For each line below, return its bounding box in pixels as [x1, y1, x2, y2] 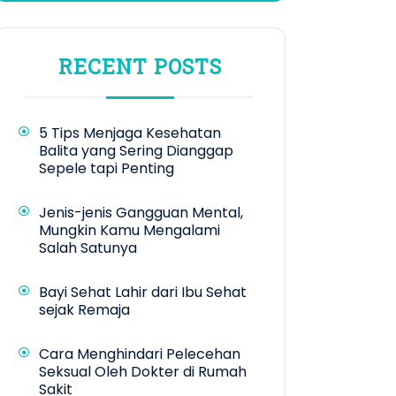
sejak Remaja [39, 300, 130, 321]
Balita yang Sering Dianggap [39, 141, 233, 162]
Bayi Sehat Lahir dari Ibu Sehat [39, 282, 247, 303]
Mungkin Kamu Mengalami [39, 220, 220, 241]
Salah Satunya [39, 238, 137, 259]
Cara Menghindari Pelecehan [39, 344, 240, 365]
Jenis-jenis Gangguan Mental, [39, 202, 243, 224]
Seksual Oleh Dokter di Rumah [39, 362, 247, 383]
